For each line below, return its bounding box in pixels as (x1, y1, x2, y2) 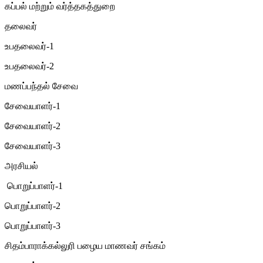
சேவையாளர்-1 (5, 100, 60, 111)
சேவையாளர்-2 (5, 120, 60, 131)
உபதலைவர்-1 (5, 41, 54, 51)
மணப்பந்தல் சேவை (5, 80, 78, 91)
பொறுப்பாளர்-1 (5, 180, 63, 191)
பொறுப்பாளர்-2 (5, 200, 60, 211)
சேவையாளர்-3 (5, 140, 60, 151)
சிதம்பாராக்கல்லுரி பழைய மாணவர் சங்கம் (5, 240, 166, 251)
